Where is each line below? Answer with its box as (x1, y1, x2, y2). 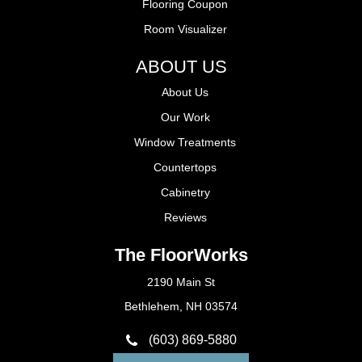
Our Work (160, 111, 210, 124)
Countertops (154, 161, 217, 175)
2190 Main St (147, 276, 215, 289)
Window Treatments (134, 136, 236, 149)
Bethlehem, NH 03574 (124, 300, 238, 314)
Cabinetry (160, 186, 210, 200)
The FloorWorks (114, 245, 248, 266)
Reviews (163, 211, 207, 225)
